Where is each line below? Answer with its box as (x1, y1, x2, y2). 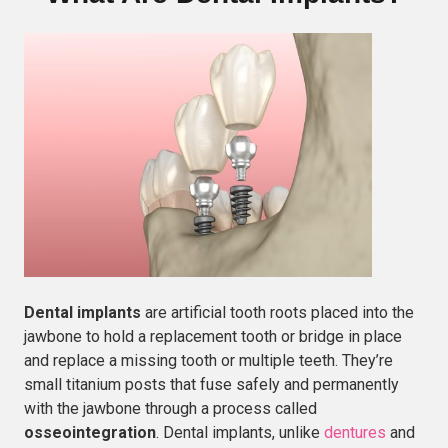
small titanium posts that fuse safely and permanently (24, 374, 399, 394)
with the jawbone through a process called (24, 398, 317, 418)
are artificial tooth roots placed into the (141, 302, 414, 322)
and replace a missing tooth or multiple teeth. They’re (24, 350, 393, 370)
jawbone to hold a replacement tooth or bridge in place (24, 326, 402, 346)
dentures (324, 422, 386, 442)
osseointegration (24, 422, 156, 442)
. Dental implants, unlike (156, 422, 324, 442)
